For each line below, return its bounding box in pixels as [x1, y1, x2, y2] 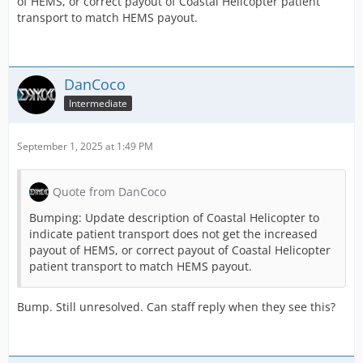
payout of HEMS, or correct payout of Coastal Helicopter [29, 241, 331, 258]
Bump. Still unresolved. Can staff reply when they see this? [17, 298, 335, 314]
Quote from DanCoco [53, 183, 166, 199]
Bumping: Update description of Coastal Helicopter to [29, 209, 319, 225]
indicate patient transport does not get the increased [29, 225, 318, 241]
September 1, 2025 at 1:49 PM [17, 139, 153, 153]
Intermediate [69, 96, 127, 110]
